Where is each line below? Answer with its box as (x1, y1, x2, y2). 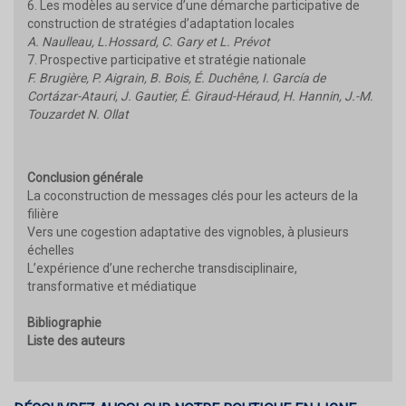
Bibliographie (27, 314, 101, 330)
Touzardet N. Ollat (27, 106, 129, 121)
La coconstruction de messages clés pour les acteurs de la (27, 188, 358, 203)
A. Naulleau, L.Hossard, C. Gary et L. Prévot (27, 34, 270, 49)
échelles (27, 242, 74, 257)
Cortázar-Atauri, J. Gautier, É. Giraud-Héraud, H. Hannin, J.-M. (27, 88, 373, 103)
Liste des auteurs (27, 333, 125, 348)
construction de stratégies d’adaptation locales (27, 15, 295, 31)
